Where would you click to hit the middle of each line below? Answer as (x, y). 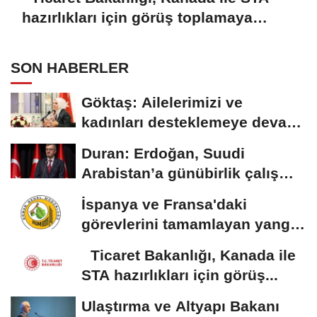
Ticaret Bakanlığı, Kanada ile (189, 255)
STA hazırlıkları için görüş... (180, 275)
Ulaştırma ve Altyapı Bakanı (180, 306)
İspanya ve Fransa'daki (164, 204)
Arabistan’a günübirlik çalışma (191, 173)
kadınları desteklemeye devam (191, 122)
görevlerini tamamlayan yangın (192, 224)
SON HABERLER (70, 67)
